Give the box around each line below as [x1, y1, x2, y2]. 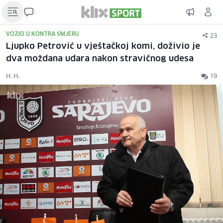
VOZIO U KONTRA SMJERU [6, 31, 79, 37]
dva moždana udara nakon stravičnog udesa [6, 55, 194, 63]
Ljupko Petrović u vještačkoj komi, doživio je [6, 42, 200, 51]
